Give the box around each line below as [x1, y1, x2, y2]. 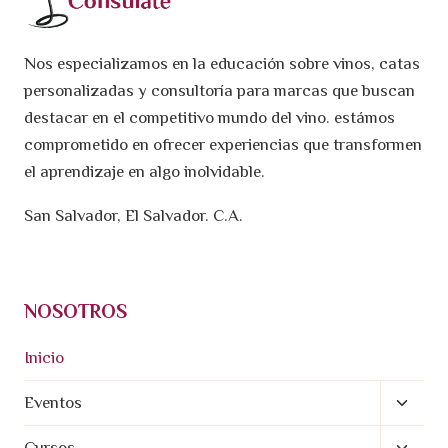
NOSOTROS [24, 299, 127, 322]
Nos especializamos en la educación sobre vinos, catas [24, 53, 420, 73]
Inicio [24, 348, 64, 368]
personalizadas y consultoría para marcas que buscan [24, 80, 415, 100]
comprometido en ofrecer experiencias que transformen [24, 134, 422, 154]
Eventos [24, 393, 82, 413]
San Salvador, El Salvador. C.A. [24, 205, 243, 225]
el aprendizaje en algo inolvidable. [24, 161, 265, 181]
